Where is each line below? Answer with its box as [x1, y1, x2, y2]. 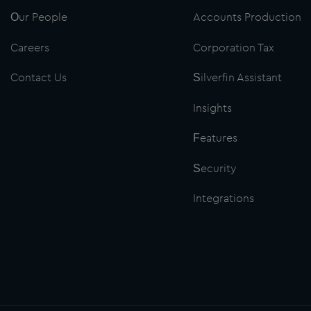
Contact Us [10, 72, 67, 84]
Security [192, 162, 236, 174]
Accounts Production [192, 12, 301, 24]
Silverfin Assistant [192, 72, 282, 84]
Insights [192, 102, 232, 114]
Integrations [192, 193, 254, 205]
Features [192, 133, 237, 144]
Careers [10, 42, 49, 53]
